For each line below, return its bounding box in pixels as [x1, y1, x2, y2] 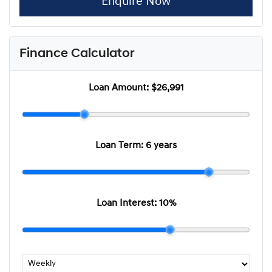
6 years [146, 140, 177, 151]
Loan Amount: [88, 83, 151, 93]
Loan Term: [95, 140, 146, 151]
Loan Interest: [96, 198, 159, 208]
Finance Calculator [19, 47, 135, 60]
